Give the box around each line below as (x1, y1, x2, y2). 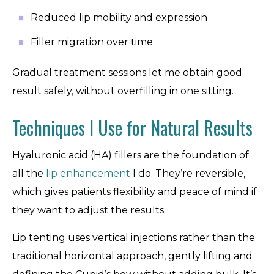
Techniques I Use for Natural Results (12, 114, 253, 141)
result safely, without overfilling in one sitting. (12, 85, 234, 97)
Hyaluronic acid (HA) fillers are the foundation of (12, 149, 249, 161)
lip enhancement (46, 168, 130, 179)
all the (12, 168, 46, 179)
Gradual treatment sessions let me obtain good (12, 67, 242, 78)
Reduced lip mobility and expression (31, 12, 207, 23)
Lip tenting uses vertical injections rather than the (12, 232, 255, 243)
